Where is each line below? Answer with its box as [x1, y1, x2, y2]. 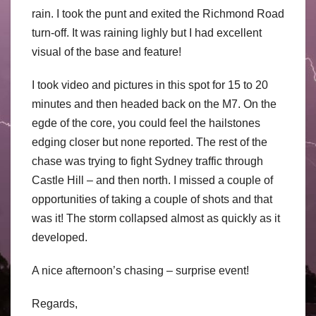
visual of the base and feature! [32, 46, 181, 59]
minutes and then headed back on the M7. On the [32, 98, 276, 111]
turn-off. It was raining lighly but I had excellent [32, 27, 262, 39]
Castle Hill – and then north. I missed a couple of [32, 174, 273, 187]
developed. [32, 231, 87, 244]
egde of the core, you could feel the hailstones [32, 117, 260, 130]
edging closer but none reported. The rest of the [32, 136, 267, 149]
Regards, [32, 298, 78, 310]
